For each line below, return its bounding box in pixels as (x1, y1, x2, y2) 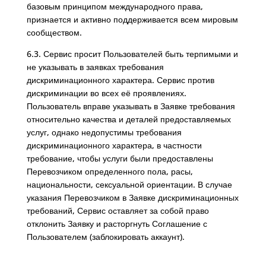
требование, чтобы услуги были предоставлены (26, 153, 213, 164)
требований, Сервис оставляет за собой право (26, 205, 209, 216)
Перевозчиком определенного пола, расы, (26, 166, 193, 177)
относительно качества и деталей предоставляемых (26, 113, 231, 125)
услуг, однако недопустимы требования (26, 126, 182, 138)
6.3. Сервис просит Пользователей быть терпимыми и (26, 48, 238, 59)
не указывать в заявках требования (26, 61, 164, 72)
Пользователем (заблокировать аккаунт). (26, 231, 185, 242)
